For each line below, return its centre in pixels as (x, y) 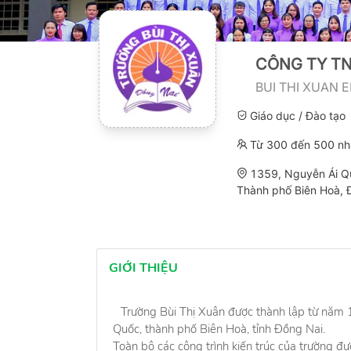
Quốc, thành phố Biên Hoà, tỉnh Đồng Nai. (219, 329)
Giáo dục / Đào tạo (298, 115)
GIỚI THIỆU (143, 268)
